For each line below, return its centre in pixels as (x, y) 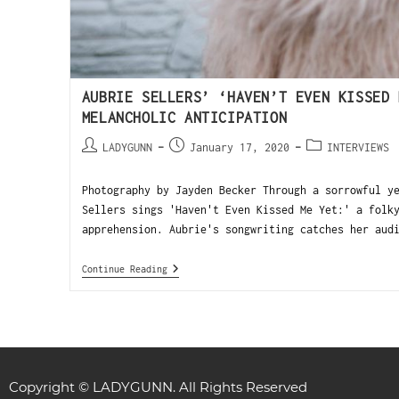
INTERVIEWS (358, 147)
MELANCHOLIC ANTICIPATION (184, 117)
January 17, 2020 (239, 147)
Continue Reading (124, 269)
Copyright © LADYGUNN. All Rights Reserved (158, 387)
